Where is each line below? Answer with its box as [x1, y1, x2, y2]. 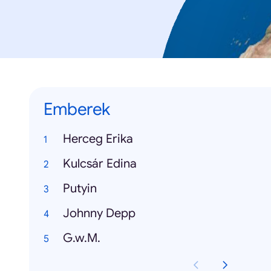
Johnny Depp [63, 206, 135, 221]
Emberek [44, 99, 110, 120]
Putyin [63, 181, 97, 196]
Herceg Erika [63, 131, 133, 146]
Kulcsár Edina [63, 156, 137, 171]
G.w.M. [63, 230, 100, 246]
